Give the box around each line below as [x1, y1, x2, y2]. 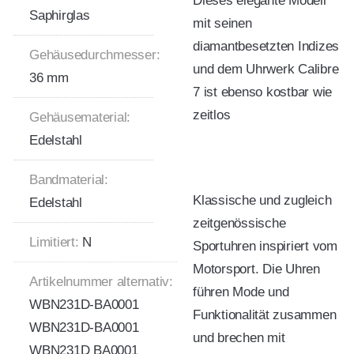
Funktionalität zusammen [193, 307, 337, 323]
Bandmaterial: [29, 171, 108, 187]
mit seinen [193, 15, 252, 31]
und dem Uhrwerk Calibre [193, 61, 339, 77]
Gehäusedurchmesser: [29, 47, 160, 62]
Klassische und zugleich [193, 193, 332, 209]
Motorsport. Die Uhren [193, 262, 320, 277]
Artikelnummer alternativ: [29, 273, 173, 289]
